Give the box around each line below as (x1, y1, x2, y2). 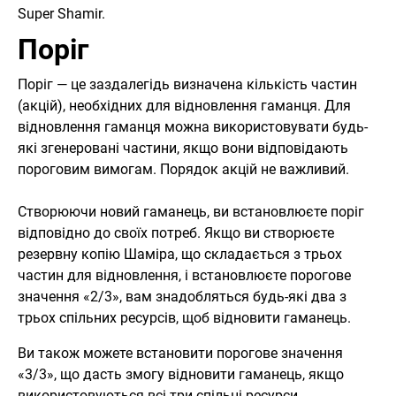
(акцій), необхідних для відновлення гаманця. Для (18, 97, 351, 115)
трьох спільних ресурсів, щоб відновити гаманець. (18, 309, 351, 327)
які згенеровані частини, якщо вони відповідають (18, 140, 348, 157)
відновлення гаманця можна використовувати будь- (18, 118, 368, 136)
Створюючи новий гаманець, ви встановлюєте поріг (18, 203, 364, 221)
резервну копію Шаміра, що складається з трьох (18, 246, 342, 263)
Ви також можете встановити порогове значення (18, 345, 343, 362)
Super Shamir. (18, 5, 105, 23)
